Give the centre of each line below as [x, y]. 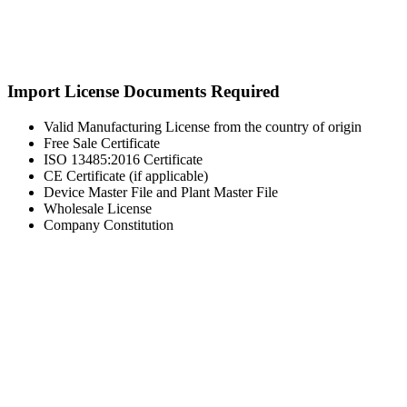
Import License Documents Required [144, 92]
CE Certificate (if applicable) [126, 176]
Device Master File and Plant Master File [161, 193]
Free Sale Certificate [102, 144]
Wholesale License [98, 209]
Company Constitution [109, 225]
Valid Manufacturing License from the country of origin [203, 127]
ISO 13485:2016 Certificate [123, 160]
